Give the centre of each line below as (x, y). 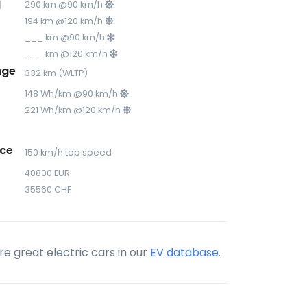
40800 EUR (48, 173)
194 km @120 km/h (65, 21)
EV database (184, 253)
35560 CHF (48, 189)
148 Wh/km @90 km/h (73, 94)
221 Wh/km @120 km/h (74, 110)
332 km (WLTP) (57, 73)
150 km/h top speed (69, 152)
